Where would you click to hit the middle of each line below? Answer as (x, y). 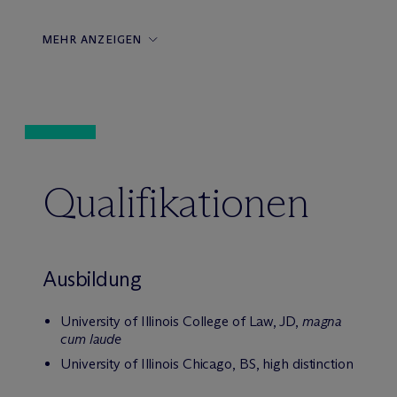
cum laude (91, 339)
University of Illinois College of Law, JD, (181, 321)
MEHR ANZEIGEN (93, 39)
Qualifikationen (175, 202)
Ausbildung (92, 279)
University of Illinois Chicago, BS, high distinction (207, 364)
